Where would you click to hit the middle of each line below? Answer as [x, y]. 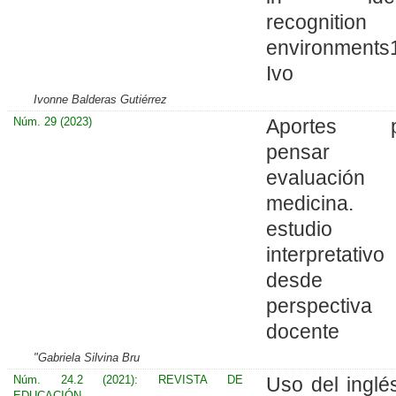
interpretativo [325, 254]
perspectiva [319, 305]
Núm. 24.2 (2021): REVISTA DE [128, 379]
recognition [316, 22]
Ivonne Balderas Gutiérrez [101, 99]
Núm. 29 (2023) [52, 121]
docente [302, 331]
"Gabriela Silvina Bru [87, 357]
